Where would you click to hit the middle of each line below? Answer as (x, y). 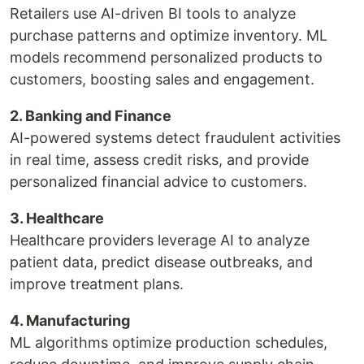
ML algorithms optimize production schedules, (169, 342)
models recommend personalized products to (166, 57)
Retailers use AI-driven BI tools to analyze (153, 13)
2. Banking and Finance (91, 115)
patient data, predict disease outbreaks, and (161, 262)
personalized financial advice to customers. (158, 181)
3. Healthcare (57, 218)
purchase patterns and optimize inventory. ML (169, 35)
